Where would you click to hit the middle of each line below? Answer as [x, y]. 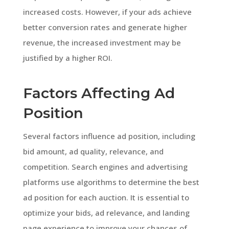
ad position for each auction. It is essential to [106, 197]
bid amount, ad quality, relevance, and [93, 151]
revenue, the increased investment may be [102, 42]
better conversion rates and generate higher [105, 27]
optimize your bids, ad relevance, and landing [106, 212]
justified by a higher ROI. [67, 58]
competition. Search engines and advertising [105, 166]
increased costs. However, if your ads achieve [107, 12]
